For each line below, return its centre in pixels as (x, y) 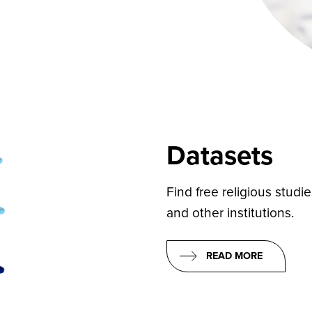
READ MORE (234, 256)
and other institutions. (230, 212)
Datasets (220, 156)
